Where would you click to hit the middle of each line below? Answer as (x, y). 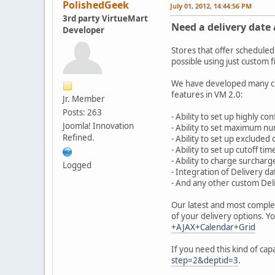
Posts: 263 (82, 112)
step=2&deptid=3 (205, 260)
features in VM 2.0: (207, 94)
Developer (83, 30)
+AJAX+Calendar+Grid (213, 227)
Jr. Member (84, 99)
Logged (77, 165)
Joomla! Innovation (98, 126)
